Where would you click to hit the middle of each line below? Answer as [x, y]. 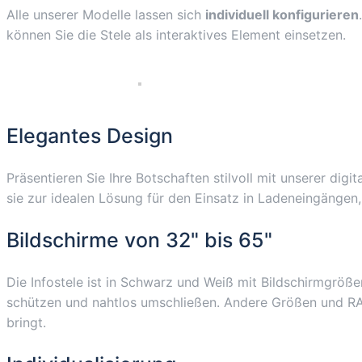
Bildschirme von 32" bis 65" [139, 240]
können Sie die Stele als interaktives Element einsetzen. [176, 35]
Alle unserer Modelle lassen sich [106, 15]
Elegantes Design [90, 136]
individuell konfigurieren [282, 15]
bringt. [26, 323]
